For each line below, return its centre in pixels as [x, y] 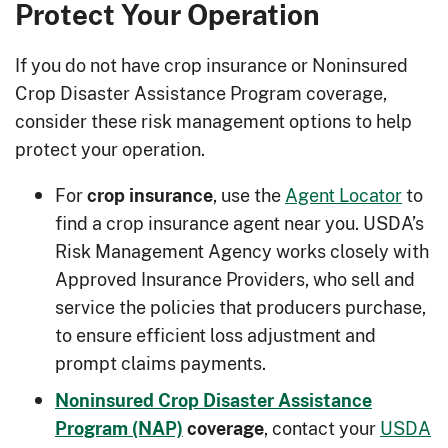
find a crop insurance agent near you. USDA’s [239, 223]
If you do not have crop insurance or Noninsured [211, 65]
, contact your [322, 428]
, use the [249, 195]
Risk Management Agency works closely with [242, 251]
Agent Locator [343, 195]
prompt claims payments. [160, 363]
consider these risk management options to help [213, 121]
